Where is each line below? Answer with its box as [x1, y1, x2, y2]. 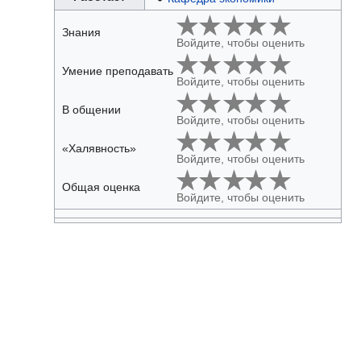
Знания [61, 26, 101, 39]
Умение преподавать [61, 64, 173, 78]
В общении [61, 103, 121, 117]
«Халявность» [61, 142, 136, 156]
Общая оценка [61, 180, 140, 194]
